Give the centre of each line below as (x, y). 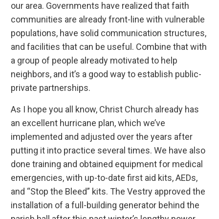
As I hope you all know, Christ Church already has (105, 109)
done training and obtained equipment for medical (107, 164)
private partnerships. (52, 88)
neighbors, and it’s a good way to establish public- (106, 74)
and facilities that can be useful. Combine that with (109, 47)
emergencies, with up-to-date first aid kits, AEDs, (104, 178)
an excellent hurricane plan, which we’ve (88, 123)
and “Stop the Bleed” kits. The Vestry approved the (108, 192)
